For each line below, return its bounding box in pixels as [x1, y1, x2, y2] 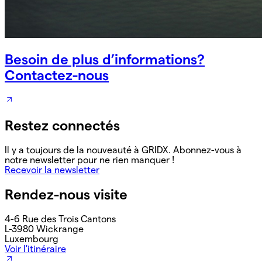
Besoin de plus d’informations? [5, 51, 205, 68]
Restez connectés [5, 117, 120, 133]
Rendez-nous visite [5, 186, 127, 202]
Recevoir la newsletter [5, 164, 99, 175]
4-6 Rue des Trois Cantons [5, 213, 116, 224]
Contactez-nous [5, 67, 109, 84]
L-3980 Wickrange [5, 223, 84, 234]
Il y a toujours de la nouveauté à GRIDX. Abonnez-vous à [5, 144, 242, 155]
